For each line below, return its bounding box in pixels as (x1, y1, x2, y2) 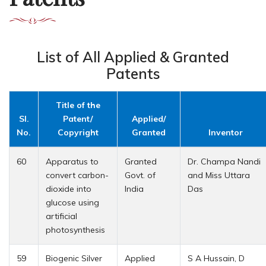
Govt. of (125, 169, 156, 180)
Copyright (57, 126, 99, 138)
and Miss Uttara (188, 169, 250, 180)
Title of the (55, 99, 100, 110)
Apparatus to (46, 156, 99, 167)
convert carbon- (46, 169, 109, 180)
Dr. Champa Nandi (188, 156, 261, 167)
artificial (46, 210, 77, 221)
